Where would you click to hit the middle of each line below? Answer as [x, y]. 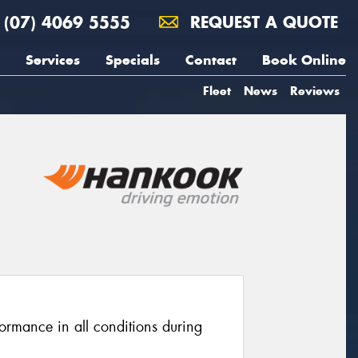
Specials [133, 60]
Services [53, 60]
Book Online [304, 60]
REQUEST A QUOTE [261, 22]
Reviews [315, 91]
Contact [211, 60]
